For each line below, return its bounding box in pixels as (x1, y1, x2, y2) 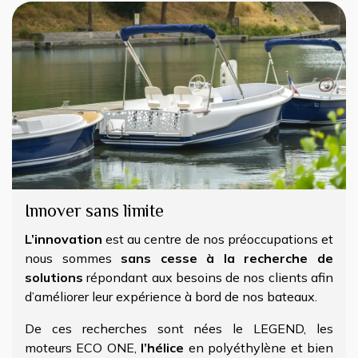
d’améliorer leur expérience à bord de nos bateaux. (25, 288, 320, 305)
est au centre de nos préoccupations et (102, 231, 333, 248)
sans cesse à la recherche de (121, 250, 334, 267)
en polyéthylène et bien (184, 340, 334, 356)
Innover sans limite (25, 199, 168, 227)
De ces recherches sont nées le (25, 320, 254, 337)
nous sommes (25, 250, 121, 267)
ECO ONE (76, 340, 134, 356)
